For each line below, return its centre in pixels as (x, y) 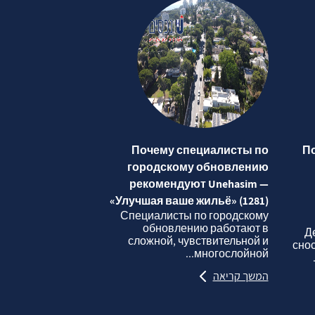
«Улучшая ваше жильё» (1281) (189, 200)
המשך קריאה (240, 276)
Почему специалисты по (200, 150)
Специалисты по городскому (194, 215)
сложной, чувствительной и (198, 240)
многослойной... (231, 253)
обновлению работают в (205, 228)
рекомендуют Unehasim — (199, 184)
